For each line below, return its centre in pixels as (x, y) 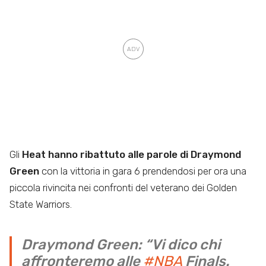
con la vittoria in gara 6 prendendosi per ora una (144, 171)
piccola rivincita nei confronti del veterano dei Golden (123, 187)
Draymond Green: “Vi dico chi (121, 244)
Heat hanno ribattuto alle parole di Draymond (132, 154)
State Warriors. (41, 204)
